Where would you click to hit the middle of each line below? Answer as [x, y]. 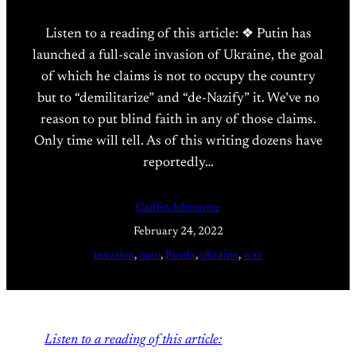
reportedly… [178, 163]
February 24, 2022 [178, 232]
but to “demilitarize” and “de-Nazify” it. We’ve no [178, 99]
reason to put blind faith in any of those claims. [178, 120]
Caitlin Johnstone [178, 209]
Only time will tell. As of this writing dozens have [178, 142]
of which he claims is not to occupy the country [178, 77]
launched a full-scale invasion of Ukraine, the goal [178, 56]
